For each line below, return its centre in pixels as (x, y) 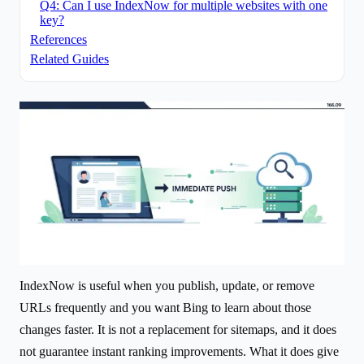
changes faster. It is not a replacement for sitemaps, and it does (178, 329)
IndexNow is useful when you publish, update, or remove (167, 285)
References (58, 39)
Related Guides (69, 58)
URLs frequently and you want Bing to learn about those (165, 307)
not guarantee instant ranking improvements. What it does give (179, 351)
